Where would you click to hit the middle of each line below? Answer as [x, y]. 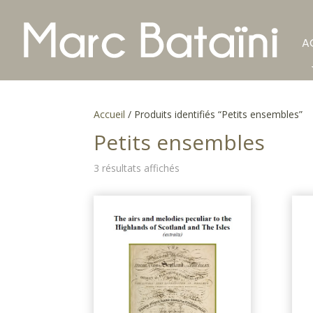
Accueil [110, 114]
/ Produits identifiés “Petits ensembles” [214, 114]
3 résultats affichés [137, 168]
